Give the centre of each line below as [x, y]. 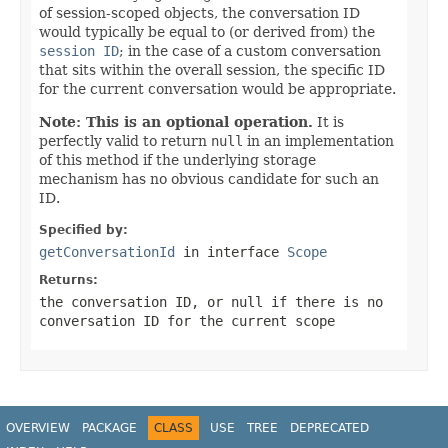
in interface [231, 251]
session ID [79, 50]
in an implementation [318, 140]
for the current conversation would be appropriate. [217, 88]
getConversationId [107, 251]
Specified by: [83, 229]
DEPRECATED [329, 427]
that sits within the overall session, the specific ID [212, 69]
